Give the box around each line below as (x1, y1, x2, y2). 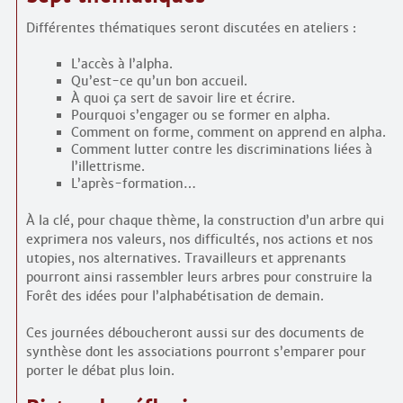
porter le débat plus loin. (25, 363, 175, 380)
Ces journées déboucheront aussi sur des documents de (25, 325, 364, 342)
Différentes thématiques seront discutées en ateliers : (25, 20, 356, 37)
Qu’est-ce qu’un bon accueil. (70, 73, 247, 90)
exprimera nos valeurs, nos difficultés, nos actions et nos (25, 231, 373, 248)
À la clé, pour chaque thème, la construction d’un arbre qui (25, 212, 384, 229)
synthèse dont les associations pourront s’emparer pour (25, 344, 366, 361)
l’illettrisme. (70, 158, 145, 175)
